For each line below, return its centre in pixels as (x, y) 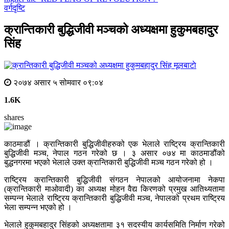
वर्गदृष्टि (15, 8)
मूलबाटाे (185, 65)
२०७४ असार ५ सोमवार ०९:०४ (57, 83)
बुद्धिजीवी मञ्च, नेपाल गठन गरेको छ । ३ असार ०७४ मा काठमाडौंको (114, 153)
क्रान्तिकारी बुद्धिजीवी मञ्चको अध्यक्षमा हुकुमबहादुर (111, 30)
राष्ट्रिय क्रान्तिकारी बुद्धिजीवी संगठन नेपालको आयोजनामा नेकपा (114, 180)
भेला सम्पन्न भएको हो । (38, 208)
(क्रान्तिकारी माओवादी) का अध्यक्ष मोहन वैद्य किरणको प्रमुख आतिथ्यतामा (114, 189)
